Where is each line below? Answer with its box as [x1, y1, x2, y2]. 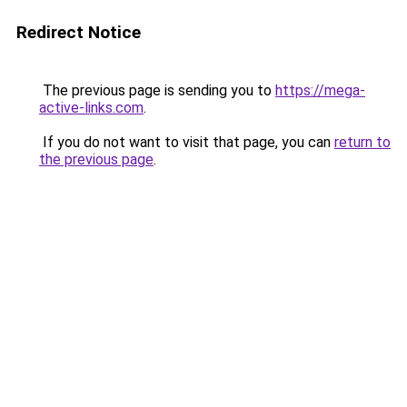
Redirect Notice [16, 22, 141, 43]
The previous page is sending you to [39, 82, 275, 99]
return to [334, 134, 391, 151]
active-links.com [39, 99, 144, 116]
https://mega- [275, 82, 365, 99]
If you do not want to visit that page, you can [39, 134, 334, 151]
